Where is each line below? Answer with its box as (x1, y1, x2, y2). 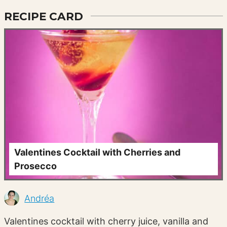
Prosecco (14, 161, 57, 172)
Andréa (24, 193, 55, 204)
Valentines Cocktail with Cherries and (14, 147, 181, 158)
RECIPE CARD (4, 9, 84, 23)
